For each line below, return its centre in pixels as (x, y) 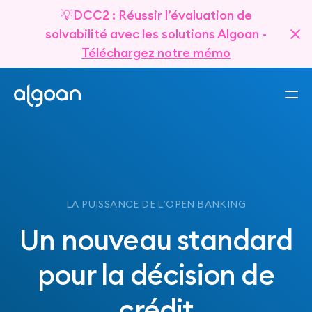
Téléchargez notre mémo (156, 53)
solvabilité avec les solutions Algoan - (156, 34)
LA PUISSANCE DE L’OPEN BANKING (156, 204)
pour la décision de (156, 274)
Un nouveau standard (156, 240)
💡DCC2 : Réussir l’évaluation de (156, 15)
